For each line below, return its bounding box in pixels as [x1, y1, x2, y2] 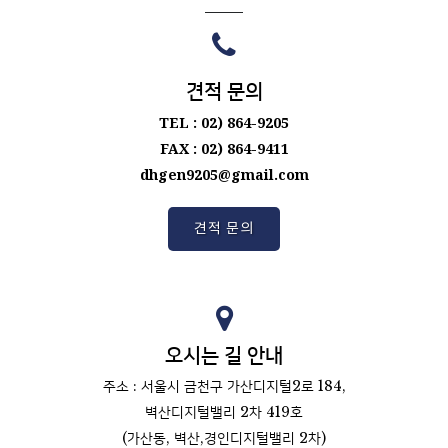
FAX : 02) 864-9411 [159, 139, 289, 158]
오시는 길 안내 [165, 345, 283, 367]
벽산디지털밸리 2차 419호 [145, 403, 303, 421]
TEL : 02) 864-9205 [159, 113, 289, 132]
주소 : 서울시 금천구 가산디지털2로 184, [102, 377, 346, 395]
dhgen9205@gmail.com [139, 165, 309, 184]
